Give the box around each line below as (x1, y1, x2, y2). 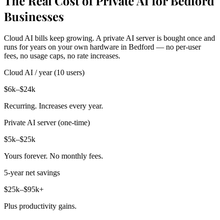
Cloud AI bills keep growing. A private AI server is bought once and (4, 34, 215, 43)
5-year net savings (4, 168, 60, 177)
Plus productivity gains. (4, 202, 77, 211)
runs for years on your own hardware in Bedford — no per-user (4, 43, 201, 52)
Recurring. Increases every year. (4, 102, 103, 110)
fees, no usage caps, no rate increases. (4, 52, 120, 60)
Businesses (4, 8, 64, 25)
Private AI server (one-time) (4, 118, 90, 127)
